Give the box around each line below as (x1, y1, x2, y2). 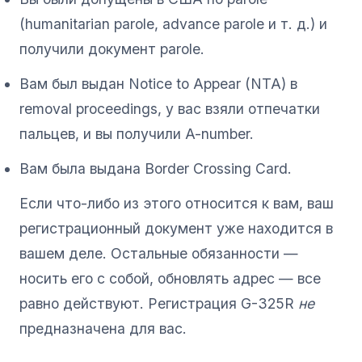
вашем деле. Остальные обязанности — (19, 244, 298, 262)
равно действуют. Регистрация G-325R (19, 294, 298, 312)
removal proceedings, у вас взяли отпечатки (19, 99, 320, 117)
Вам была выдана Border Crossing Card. (19, 159, 292, 177)
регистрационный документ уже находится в (19, 219, 333, 237)
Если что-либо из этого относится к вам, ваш (19, 194, 334, 212)
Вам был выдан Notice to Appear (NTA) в (19, 74, 297, 92)
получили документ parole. (19, 40, 204, 57)
